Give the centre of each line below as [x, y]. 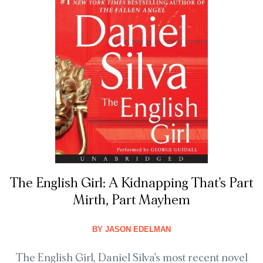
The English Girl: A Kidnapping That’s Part [131, 183]
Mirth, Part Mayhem [131, 200]
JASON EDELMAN [137, 230]
